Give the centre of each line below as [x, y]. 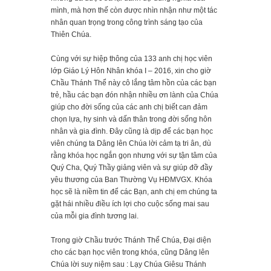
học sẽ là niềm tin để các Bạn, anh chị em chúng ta [134, 192]
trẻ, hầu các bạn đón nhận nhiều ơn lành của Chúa [135, 95]
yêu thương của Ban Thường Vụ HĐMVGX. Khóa [132, 180]
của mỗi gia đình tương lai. [95, 216]
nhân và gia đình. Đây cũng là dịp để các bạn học [132, 132]
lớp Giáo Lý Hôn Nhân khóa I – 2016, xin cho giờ [131, 71]
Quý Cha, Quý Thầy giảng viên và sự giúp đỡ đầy [132, 168]
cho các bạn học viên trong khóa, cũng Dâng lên [130, 253]
